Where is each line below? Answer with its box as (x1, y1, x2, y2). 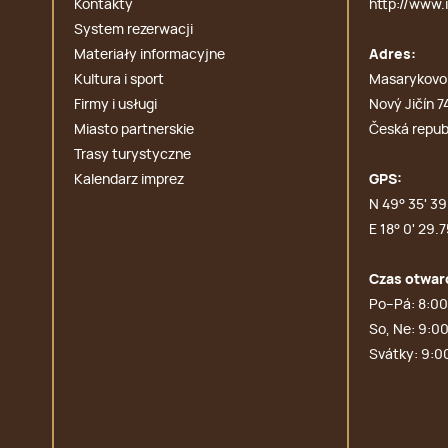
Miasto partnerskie (74, 123, 194, 137)
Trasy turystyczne (74, 148, 191, 162)
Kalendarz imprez (74, 173, 184, 187)
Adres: (369, 48, 416, 62)
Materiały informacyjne (74, 48, 225, 62)
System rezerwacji (74, 23, 193, 37)
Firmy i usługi (74, 98, 157, 112)
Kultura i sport (74, 73, 164, 87)
